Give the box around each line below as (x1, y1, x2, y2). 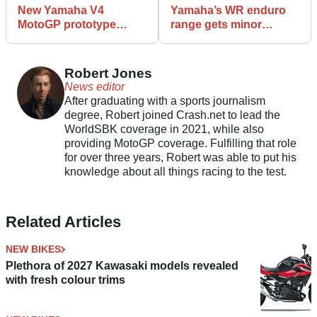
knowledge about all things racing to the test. (64, 166, 287, 178)
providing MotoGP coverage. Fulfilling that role (64, 137, 296, 150)
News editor (64, 81, 125, 93)
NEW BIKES (6, 243, 61, 255)
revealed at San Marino (18, 33, 140, 45)
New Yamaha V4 (18, 4, 104, 17)
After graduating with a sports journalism (64, 95, 265, 108)
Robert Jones (64, 66, 152, 81)
